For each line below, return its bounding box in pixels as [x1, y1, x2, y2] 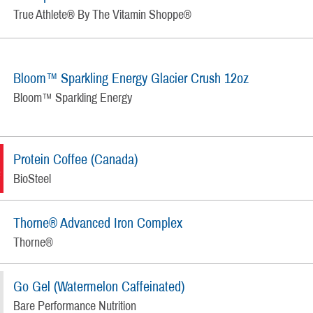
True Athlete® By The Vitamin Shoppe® [13, 7, 192, 22]
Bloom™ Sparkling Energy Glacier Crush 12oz [13, 70, 249, 86]
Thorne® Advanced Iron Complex [13, 214, 183, 231]
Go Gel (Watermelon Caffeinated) [13, 278, 185, 294]
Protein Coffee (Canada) [13, 151, 138, 167]
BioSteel [13, 171, 52, 186]
